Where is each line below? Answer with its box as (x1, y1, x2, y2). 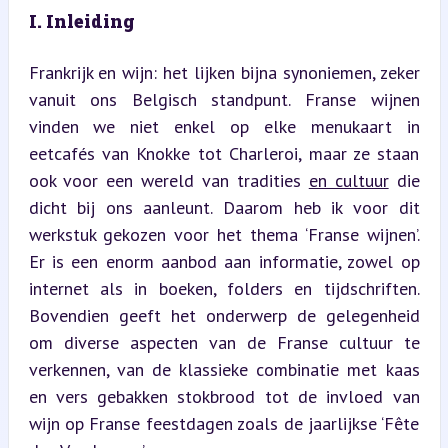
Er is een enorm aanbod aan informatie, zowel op (28, 249, 420, 273)
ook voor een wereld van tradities (28, 168, 309, 192)
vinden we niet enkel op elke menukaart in (28, 114, 420, 138)
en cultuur (308, 168, 389, 192)
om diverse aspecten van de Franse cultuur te (28, 330, 420, 354)
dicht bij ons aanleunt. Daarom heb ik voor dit (28, 195, 420, 219)
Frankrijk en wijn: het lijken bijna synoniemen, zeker (28, 60, 420, 84)
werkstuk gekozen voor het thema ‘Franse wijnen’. (28, 222, 420, 246)
